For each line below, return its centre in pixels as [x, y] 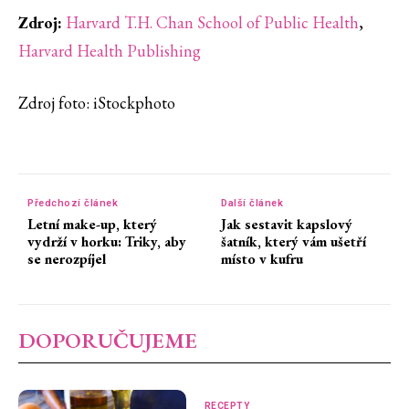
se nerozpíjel [67, 259]
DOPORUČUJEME [108, 341]
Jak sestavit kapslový [287, 225]
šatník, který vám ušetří [294, 242]
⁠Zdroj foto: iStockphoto [97, 103]
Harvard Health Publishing [110, 51]
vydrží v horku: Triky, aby [107, 242]
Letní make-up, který [92, 225]
